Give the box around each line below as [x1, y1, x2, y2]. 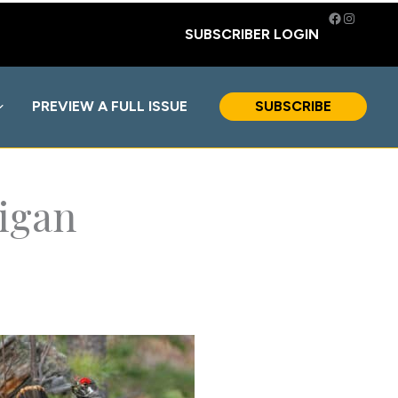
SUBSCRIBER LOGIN [185, 26, 319, 43]
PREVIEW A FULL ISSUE [32, 98, 187, 115]
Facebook [327, 8, 390, 26]
